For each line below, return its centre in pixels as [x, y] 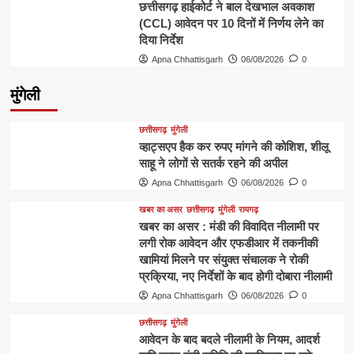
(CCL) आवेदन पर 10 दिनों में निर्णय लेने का [231, 24]
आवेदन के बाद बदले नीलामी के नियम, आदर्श [229, 340]
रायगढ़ [248, 210]
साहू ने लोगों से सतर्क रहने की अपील [213, 164]
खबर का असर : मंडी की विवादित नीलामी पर [229, 227]
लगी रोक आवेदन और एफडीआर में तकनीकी [228, 243]
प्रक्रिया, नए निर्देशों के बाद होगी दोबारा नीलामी [235, 277]
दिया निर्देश [161, 40]
